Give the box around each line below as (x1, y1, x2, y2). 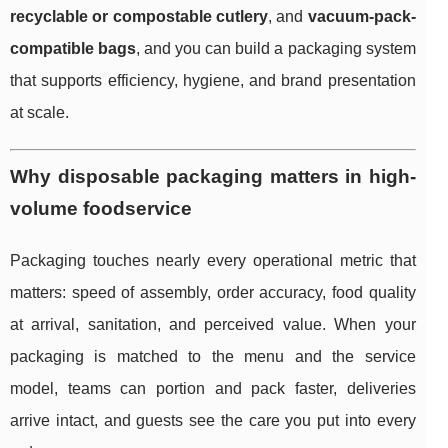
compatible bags (10, 40, 137, 58)
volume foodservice (10, 198, 192, 220)
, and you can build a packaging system (136, 40, 416, 58)
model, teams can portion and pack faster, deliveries (10, 380, 416, 398)
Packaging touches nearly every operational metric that (10, 252, 416, 270)
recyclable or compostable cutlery (10, 8, 268, 26)
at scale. (10, 104, 69, 122)
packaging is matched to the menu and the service (10, 348, 416, 366)
